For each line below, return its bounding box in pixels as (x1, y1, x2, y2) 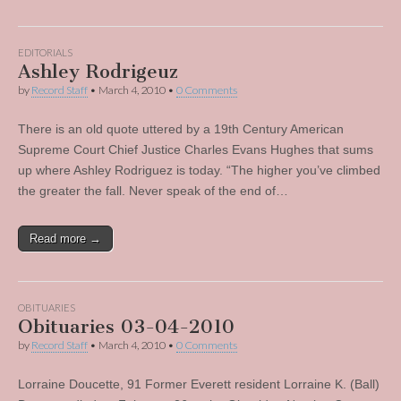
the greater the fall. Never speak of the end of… (18, 183, 288, 198)
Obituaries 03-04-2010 (18, 315, 235, 337)
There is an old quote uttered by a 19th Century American (18, 122, 344, 136)
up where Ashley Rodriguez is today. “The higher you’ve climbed (18, 163, 380, 177)
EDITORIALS (18, 47, 73, 58)
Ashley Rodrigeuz (18, 60, 178, 82)
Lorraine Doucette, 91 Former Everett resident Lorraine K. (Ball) (18, 377, 380, 391)
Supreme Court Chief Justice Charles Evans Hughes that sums (18, 142, 373, 157)
